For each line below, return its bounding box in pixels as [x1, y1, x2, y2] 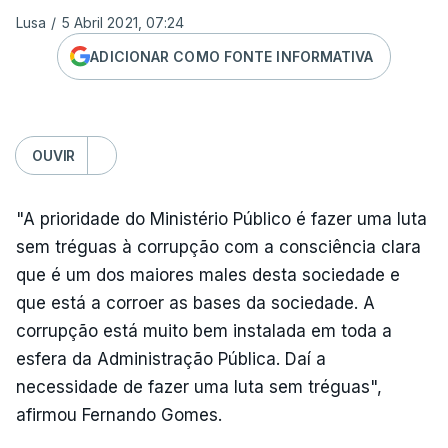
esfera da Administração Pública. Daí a [16, 349, 326, 369]
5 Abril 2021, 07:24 [61, 14, 185, 31]
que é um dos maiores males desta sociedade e [16, 265, 400, 285]
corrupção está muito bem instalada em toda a [16, 321, 392, 341]
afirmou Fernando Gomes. [16, 405, 222, 425]
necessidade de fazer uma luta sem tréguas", [16, 377, 382, 397]
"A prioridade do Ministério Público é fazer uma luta [16, 209, 427, 229]
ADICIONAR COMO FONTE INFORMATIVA [90, 47, 374, 65]
